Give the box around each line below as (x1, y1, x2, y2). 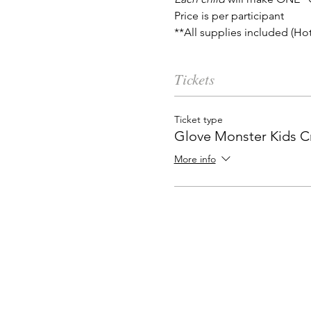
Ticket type (174, 113, 223, 126)
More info (174, 153, 216, 166)
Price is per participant (174, 8, 284, 22)
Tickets (174, 69, 215, 89)
